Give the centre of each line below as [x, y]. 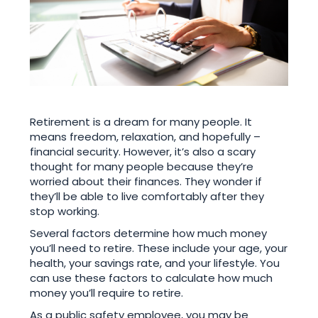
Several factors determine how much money [149, 234]
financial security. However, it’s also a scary [143, 152]
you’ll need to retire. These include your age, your [159, 248]
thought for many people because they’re [142, 167]
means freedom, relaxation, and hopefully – [146, 137]
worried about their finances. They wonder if [146, 182]
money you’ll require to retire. [107, 293]
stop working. [65, 212]
